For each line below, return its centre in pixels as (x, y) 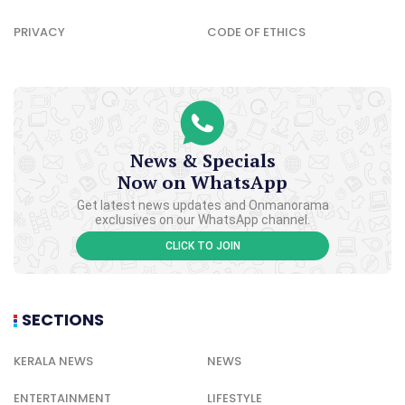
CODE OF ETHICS (256, 32)
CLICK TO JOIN (202, 245)
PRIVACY (39, 32)
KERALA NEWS (53, 361)
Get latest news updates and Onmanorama (202, 205)
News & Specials (202, 160)
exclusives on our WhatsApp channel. (202, 219)
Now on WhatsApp (202, 182)
